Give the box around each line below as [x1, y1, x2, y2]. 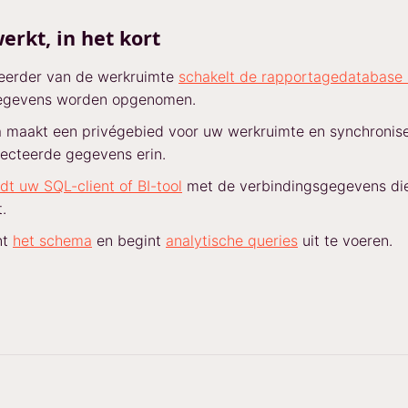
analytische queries [166, 231, 298, 250]
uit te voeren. [298, 231, 393, 250]
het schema [13, 231, 92, 250]
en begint [92, 231, 166, 250]
